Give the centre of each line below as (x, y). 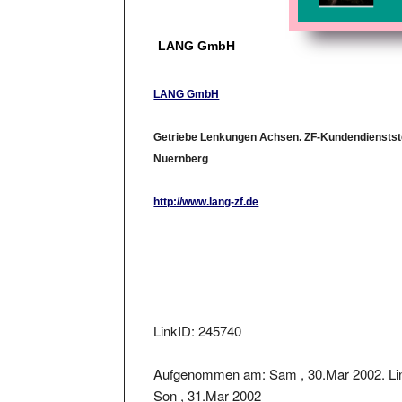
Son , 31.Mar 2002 (208, 379)
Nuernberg (181, 142)
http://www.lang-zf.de (206, 185)
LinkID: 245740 (198, 314)
